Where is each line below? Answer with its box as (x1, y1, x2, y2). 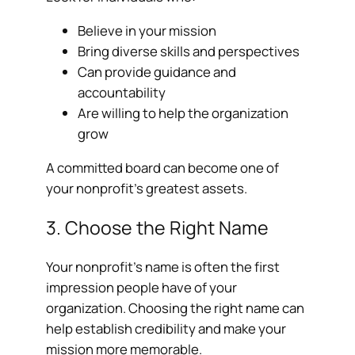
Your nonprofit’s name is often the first (46, 258, 281, 277)
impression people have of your (46, 278, 238, 297)
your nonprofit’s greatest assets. (46, 178, 248, 197)
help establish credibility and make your (46, 319, 287, 338)
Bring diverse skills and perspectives (78, 41, 300, 60)
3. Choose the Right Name (46, 214, 269, 240)
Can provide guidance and (78, 62, 237, 81)
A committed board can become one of (46, 158, 280, 177)
